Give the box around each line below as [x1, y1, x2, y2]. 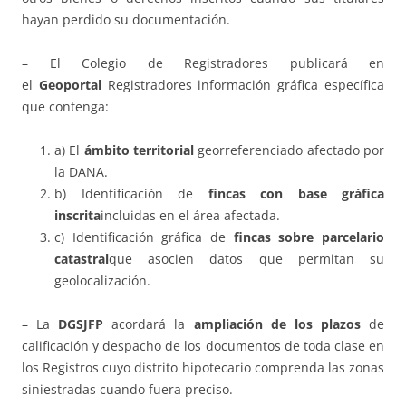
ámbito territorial [83, 141, 198, 159]
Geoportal [38, 76, 108, 94]
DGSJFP [58, 315, 104, 333]
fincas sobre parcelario [233, 228, 385, 246]
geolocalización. [54, 272, 150, 290]
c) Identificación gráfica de [54, 228, 234, 246]
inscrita [54, 207, 101, 225]
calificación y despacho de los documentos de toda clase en [22, 337, 384, 355]
